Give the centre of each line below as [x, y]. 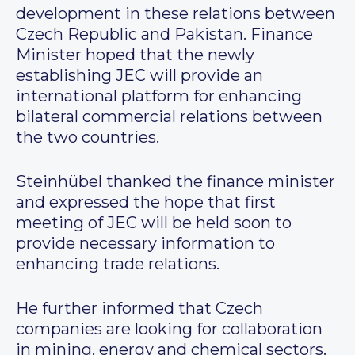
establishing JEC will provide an [139, 76]
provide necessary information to [145, 244]
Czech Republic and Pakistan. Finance [164, 34]
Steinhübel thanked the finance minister [176, 182]
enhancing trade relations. [118, 264]
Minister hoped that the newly [135, 55]
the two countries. [88, 137]
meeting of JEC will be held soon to [154, 223]
